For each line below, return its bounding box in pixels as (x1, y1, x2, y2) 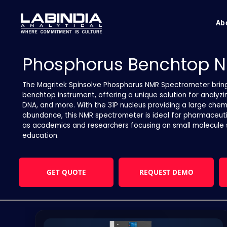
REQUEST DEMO (172, 167, 194, 177)
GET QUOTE (61, 167, 86, 177)
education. (22, 131, 59, 141)
